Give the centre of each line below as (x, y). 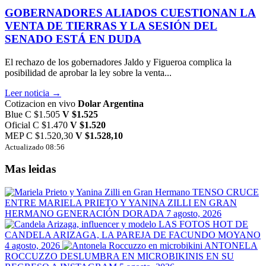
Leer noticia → (33, 93)
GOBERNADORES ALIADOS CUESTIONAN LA (130, 13)
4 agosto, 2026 (32, 246)
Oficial (18, 125)
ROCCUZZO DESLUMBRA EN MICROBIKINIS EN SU (119, 256)
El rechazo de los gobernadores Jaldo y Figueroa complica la (118, 62)
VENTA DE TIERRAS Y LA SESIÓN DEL (111, 26)
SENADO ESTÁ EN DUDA (73, 39)
